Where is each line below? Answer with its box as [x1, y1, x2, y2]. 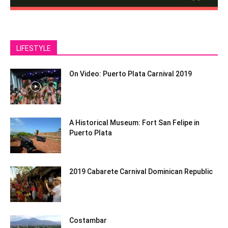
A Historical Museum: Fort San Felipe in [69, 118, 199, 127]
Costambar [69, 216, 107, 224]
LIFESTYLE [16, 44, 51, 52]
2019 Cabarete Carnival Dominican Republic [69, 167, 213, 176]
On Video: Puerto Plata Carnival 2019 [69, 69, 192, 78]
